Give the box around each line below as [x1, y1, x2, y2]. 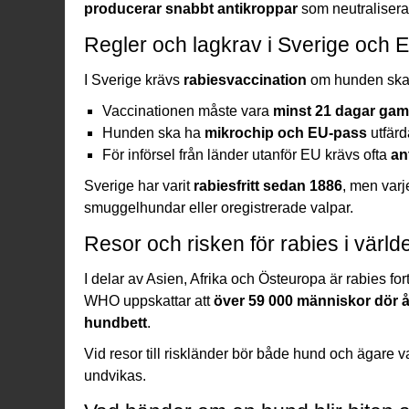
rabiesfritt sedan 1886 [194, 177, 342, 194]
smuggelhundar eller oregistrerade [84, 199, 310, 215]
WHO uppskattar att [84, 292, 214, 309]
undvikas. [84, 367, 146, 383]
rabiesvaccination [184, 71, 307, 88]
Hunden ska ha [102, 124, 204, 141]
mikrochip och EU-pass [204, 124, 367, 141]
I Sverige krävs [84, 71, 184, 88]
